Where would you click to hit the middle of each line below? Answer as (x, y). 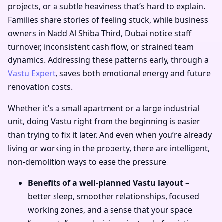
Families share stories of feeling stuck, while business (108, 20)
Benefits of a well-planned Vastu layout (106, 183)
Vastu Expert (32, 74)
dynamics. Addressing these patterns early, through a (108, 60)
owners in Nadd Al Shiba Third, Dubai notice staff (100, 33)
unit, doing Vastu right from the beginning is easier (104, 122)
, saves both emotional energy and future (133, 74)
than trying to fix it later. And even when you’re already (110, 135)
